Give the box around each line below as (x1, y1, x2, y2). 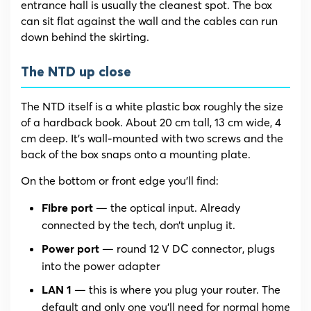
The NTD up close (21, 66, 131, 80)
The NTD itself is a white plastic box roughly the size (21, 99, 283, 114)
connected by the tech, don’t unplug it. (42, 218, 235, 233)
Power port (42, 244, 99, 255)
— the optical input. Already (93, 201, 240, 215)
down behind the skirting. (21, 30, 149, 44)
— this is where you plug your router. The (72, 283, 280, 297)
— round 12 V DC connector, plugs (99, 242, 275, 256)
